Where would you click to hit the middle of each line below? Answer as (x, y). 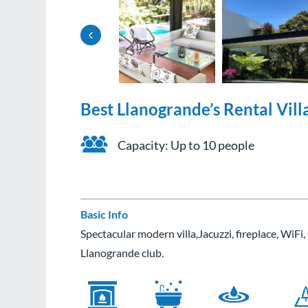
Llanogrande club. (122, 253)
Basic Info (104, 214)
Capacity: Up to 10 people (186, 145)
